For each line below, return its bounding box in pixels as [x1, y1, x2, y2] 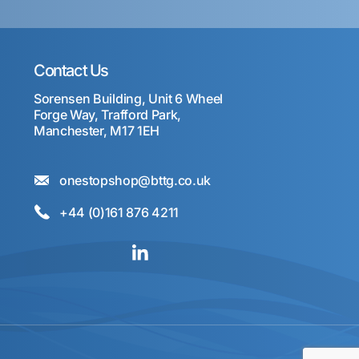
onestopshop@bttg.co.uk [59, 171, 211, 188]
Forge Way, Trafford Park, [34, 107, 181, 123]
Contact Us [34, 61, 108, 80]
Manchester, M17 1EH [34, 123, 159, 139]
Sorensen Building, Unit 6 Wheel [34, 91, 224, 107]
